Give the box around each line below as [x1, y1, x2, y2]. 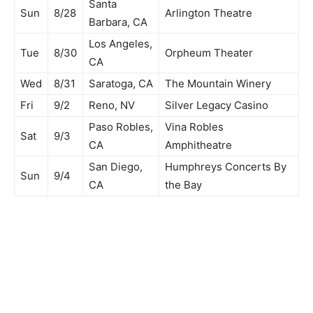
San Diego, [89, 159, 143, 173]
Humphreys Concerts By [165, 159, 286, 173]
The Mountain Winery [165, 76, 271, 90]
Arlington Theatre [165, 6, 252, 20]
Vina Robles [165, 119, 224, 133]
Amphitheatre [165, 138, 232, 152]
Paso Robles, [89, 119, 153, 133]
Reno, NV [89, 98, 135, 112]
